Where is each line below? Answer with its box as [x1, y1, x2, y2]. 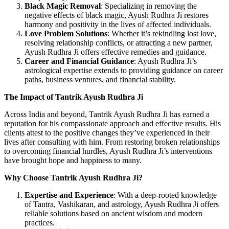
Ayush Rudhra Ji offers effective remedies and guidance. [25, 48, 207, 57]
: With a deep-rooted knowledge [113, 191, 217, 200]
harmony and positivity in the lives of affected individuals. [25, 20, 211, 29]
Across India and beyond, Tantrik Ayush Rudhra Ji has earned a [4, 110, 210, 119]
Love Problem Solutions [25, 29, 107, 38]
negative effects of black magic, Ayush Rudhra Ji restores [25, 11, 209, 20]
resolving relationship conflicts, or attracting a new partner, [25, 38, 213, 48]
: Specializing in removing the [101, 2, 197, 11]
